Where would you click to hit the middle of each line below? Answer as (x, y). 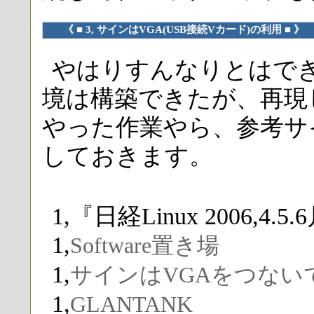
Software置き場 (145, 246)
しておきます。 (128, 156)
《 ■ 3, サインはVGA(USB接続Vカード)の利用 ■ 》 (184, 29)
